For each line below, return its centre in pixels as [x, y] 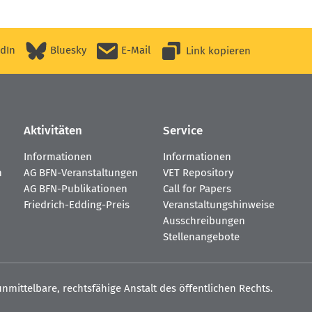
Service [183, 131]
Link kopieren [218, 50]
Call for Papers [197, 189]
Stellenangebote [201, 237]
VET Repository [198, 173]
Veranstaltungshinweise [219, 205]
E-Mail [136, 50]
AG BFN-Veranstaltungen [81, 173]
